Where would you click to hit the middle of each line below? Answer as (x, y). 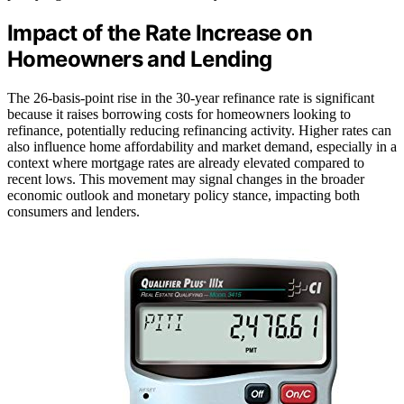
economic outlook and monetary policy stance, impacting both (184, 195)
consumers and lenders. (73, 211)
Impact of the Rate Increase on (160, 32)
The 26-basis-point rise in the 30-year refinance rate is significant (191, 97)
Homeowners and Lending (140, 59)
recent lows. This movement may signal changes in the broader (186, 179)
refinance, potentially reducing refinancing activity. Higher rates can (199, 130)
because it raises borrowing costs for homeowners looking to (179, 114)
